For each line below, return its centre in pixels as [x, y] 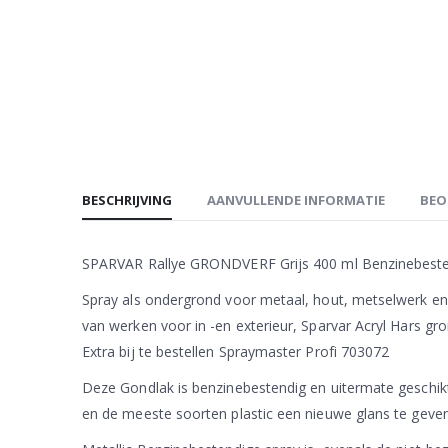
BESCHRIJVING [127, 199]
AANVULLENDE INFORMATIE [296, 199]
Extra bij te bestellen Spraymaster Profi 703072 [236, 351]
